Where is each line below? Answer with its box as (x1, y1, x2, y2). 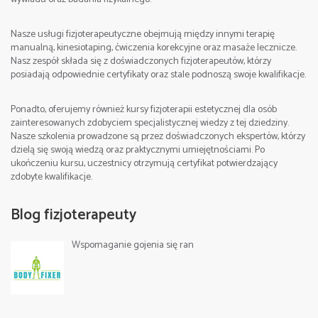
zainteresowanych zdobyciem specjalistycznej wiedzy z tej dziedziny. (11, 114, 289, 131)
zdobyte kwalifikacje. (11, 168, 92, 185)
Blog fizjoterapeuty (11, 202, 136, 227)
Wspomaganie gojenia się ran (71, 236, 194, 253)
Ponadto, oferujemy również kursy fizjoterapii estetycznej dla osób (11, 101, 277, 118)
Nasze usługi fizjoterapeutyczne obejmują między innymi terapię (11, 26, 275, 43)
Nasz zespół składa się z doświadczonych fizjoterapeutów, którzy (11, 53, 271, 70)
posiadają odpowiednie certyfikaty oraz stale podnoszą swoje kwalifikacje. (11, 66, 306, 83)
